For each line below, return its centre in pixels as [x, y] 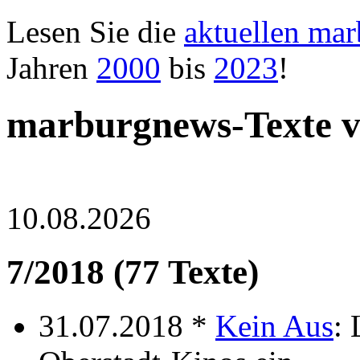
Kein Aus [274, 325]
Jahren [51, 68]
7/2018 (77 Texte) [133, 272]
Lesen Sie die [95, 32]
